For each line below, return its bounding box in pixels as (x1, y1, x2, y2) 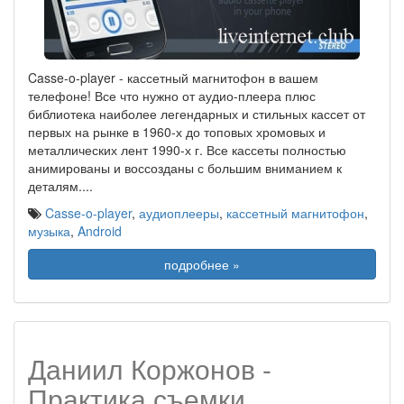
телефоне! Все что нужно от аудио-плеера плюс (28, 87, 316, 105)
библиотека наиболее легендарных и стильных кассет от (28, 105, 365, 123)
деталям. (28, 177, 82, 195)
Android (78, 222, 122, 240)
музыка (28, 222, 70, 240)
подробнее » (164, 255, 240, 273)
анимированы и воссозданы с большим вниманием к (28, 159, 342, 177)
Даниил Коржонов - (28, 349, 271, 388)
